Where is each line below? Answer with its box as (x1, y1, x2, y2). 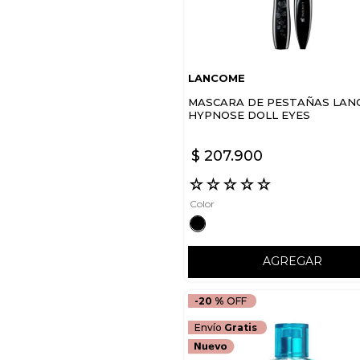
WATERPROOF (188, 121, 272, 135)
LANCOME (188, 72, 245, 85)
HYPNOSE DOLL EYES (188, 108, 310, 122)
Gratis (224, 321, 257, 334)
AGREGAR (262, 254, 322, 269)
